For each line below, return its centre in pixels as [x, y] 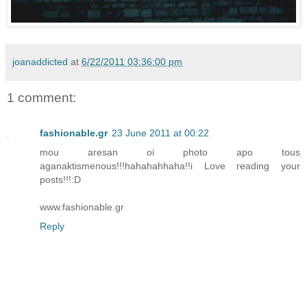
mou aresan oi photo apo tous [170, 152]
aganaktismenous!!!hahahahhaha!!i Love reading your [170, 166]
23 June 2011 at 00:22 [160, 133]
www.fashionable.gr [82, 207]
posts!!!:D [60, 180]
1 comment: [41, 97]
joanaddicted [40, 61]
